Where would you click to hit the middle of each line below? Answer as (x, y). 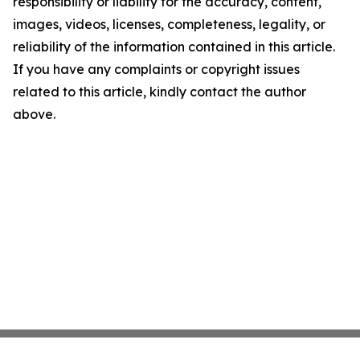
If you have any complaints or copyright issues (156, 69)
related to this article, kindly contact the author (160, 92)
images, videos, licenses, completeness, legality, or (169, 24)
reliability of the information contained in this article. (174, 47)
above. (34, 114)
